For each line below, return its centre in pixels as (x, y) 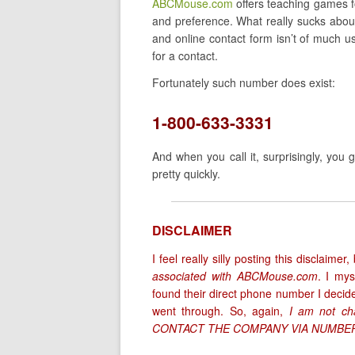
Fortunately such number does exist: (244, 82)
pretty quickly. (186, 174)
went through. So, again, (218, 311)
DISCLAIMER (192, 230)
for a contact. (185, 55)
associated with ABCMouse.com (235, 276)
